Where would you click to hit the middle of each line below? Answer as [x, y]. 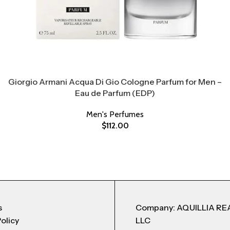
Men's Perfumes [115, 114]
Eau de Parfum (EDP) [115, 93]
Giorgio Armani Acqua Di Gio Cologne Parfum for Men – [115, 81]
